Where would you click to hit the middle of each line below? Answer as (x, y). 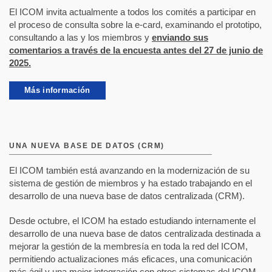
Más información (57, 90)
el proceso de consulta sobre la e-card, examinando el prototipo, (135, 25)
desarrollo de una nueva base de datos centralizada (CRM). (127, 196)
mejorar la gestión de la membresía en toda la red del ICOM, (128, 246)
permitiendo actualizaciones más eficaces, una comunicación (131, 259)
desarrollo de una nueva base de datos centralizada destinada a (135, 234)
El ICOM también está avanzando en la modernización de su (129, 171)
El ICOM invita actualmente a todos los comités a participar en (132, 12)
